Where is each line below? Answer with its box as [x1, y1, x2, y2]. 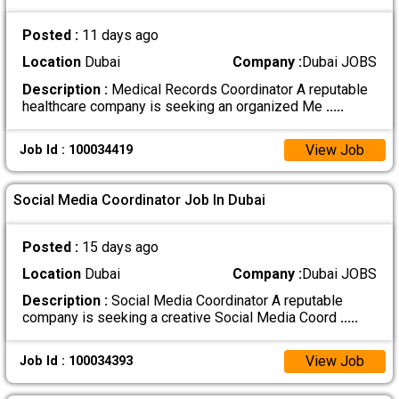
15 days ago [81, 238, 159, 256]
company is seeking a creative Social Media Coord [21, 308, 340, 326]
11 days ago [81, 27, 159, 45]
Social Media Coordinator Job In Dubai [13, 191, 266, 209]
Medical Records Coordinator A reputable [107, 80, 368, 98]
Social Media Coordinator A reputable [107, 291, 343, 309]
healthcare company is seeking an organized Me [21, 97, 326, 115]
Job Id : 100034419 [19, 142, 133, 158]
